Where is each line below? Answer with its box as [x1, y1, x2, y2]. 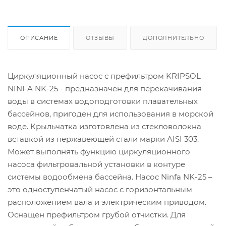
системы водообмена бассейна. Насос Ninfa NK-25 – [8, 172, 212, 182]
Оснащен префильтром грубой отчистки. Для [8, 209, 186, 219]
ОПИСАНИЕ [20, 34, 58, 41]
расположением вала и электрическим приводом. [8, 197, 206, 207]
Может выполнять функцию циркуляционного [8, 146, 190, 156]
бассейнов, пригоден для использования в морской [8, 108, 213, 119]
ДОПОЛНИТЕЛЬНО [143, 34, 204, 41]
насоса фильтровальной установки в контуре [8, 159, 185, 169]
